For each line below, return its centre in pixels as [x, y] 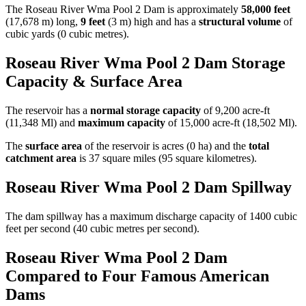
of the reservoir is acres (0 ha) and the [165, 145]
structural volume [240, 22]
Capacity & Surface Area [94, 82]
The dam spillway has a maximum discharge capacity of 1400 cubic [151, 216]
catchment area [41, 158]
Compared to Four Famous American [137, 276]
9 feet [93, 22]
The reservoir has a [48, 110]
